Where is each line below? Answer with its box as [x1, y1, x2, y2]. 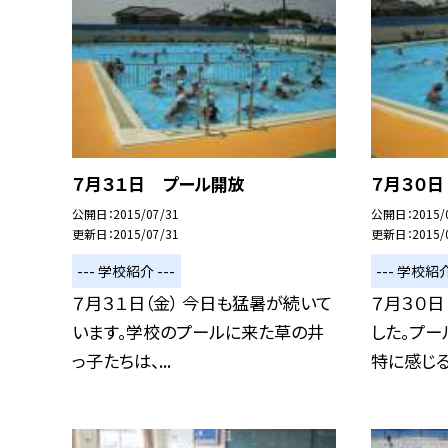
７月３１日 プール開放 [72, 171, 245, 197]
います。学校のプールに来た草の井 [72, 319, 324, 345]
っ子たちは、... [72, 348, 171, 374]
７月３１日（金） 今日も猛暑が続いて [72, 290, 332, 316]
